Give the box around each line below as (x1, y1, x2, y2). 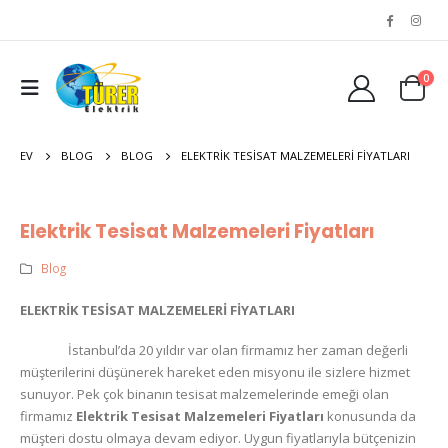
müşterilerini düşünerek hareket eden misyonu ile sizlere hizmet (20, 363, 410, 382)
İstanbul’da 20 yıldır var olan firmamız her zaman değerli (68, 341, 408, 360)
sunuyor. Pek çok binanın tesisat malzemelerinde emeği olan (20, 385, 389, 404)
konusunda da (324, 407, 416, 426)
